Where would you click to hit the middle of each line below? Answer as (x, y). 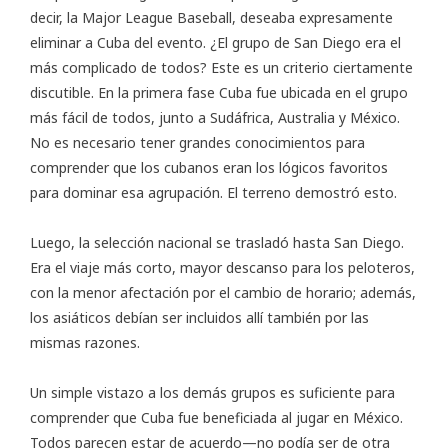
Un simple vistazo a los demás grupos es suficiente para (212, 393)
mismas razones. (85, 343)
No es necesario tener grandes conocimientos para (197, 143)
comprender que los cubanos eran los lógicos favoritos (209, 168)
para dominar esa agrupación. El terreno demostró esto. (213, 193)
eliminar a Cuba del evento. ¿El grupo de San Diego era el (215, 43)
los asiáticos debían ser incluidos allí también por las (199, 318)
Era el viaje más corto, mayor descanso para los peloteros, (222, 268)
